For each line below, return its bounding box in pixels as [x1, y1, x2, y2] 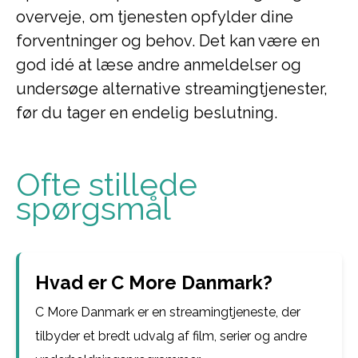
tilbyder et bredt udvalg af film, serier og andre [35, 328, 307, 344]
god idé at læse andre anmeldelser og [16, 55, 301, 74]
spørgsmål [16, 189, 171, 227]
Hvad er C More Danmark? [35, 272, 272, 293]
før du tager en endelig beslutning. [16, 103, 277, 122]
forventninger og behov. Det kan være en [16, 31, 320, 50]
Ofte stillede [16, 165, 197, 203]
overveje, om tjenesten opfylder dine [16, 7, 293, 26]
